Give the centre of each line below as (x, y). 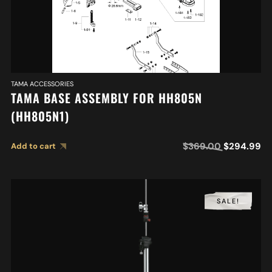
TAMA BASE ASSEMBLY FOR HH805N (106, 98)
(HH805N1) (40, 116)
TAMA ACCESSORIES (42, 84)
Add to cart (33, 146)
